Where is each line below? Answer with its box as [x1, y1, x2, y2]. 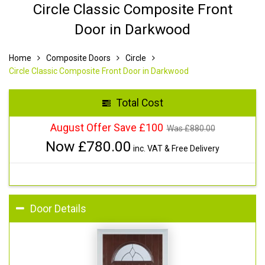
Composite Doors [46, 53, 111, 63]
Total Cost [116, 96, 163, 109]
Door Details [30, 202, 86, 215]
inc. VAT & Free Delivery [131, 143, 219, 153]
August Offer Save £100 [50, 121, 163, 134]
